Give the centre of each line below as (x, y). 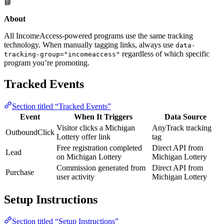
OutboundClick (30, 132)
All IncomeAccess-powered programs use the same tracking (98, 35)
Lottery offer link (83, 136)
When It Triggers (103, 116)
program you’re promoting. (47, 62)
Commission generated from (101, 167)
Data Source (185, 116)
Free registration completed (99, 147)
